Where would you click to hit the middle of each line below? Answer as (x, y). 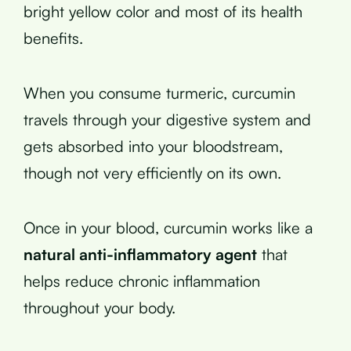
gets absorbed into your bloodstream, (153, 146)
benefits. (53, 38)
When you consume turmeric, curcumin (159, 92)
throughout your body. (100, 307)
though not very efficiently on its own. (152, 172)
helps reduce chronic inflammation (142, 280)
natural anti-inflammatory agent (140, 254)
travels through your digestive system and (167, 119)
